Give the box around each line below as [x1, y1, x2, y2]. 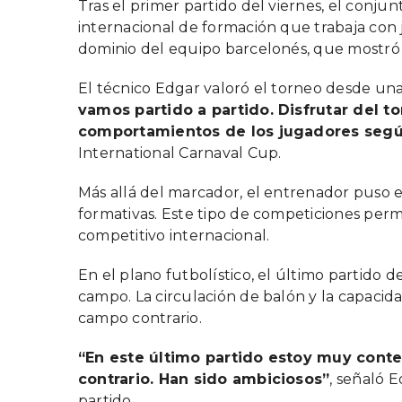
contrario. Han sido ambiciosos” [78, 370, 330, 388]
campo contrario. [78, 309, 202, 327]
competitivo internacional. [78, 226, 270, 244]
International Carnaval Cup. [78, 144, 282, 162]
